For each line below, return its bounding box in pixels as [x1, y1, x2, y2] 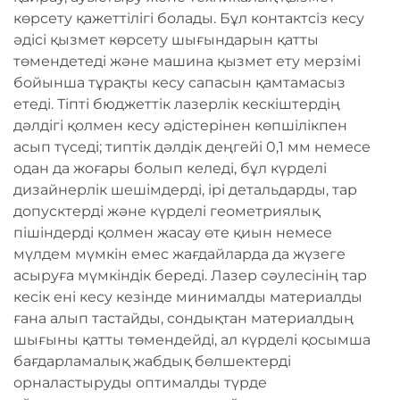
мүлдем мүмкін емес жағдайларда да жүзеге [13, 246, 346, 262]
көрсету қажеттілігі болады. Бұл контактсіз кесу [13, 10, 364, 27]
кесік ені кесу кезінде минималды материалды [13, 288, 362, 305]
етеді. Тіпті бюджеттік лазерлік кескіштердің [13, 96, 340, 112]
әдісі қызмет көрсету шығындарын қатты [13, 31, 319, 48]
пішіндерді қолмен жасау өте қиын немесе [13, 224, 332, 241]
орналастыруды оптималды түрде [13, 374, 267, 391]
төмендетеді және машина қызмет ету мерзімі [13, 53, 361, 70]
